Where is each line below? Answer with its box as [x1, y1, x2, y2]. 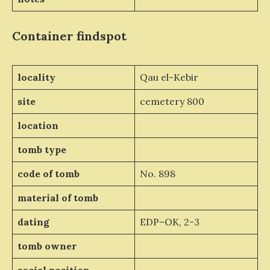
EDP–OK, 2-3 [139, 216, 199, 228]
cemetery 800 [139, 95, 204, 107]
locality [17, 71, 55, 83]
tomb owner [17, 240, 77, 252]
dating [17, 216, 49, 228]
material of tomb [17, 192, 98, 204]
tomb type [17, 143, 66, 155]
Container [12, 28, 74, 43]
